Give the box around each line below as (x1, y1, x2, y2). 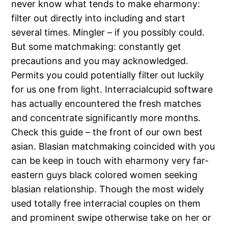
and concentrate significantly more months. (11, 112, 201, 124)
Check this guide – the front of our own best (11, 127, 203, 138)
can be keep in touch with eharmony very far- (11, 155, 209, 166)
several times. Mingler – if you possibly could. (11, 27, 205, 38)
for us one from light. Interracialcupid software (11, 84, 213, 95)
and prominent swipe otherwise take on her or (11, 212, 212, 223)
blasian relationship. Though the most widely (11, 184, 205, 195)
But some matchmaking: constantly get (11, 41, 182, 52)
